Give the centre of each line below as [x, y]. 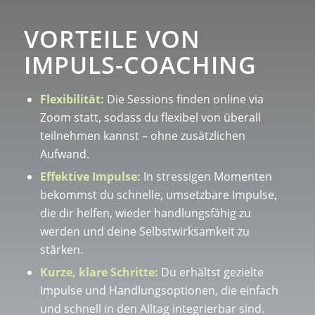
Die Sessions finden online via [184, 99]
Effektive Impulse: [90, 177]
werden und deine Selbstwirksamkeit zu [144, 232]
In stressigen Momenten [206, 177]
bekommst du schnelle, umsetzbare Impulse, [158, 195]
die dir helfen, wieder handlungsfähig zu [145, 213]
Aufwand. [64, 154]
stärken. [61, 250]
